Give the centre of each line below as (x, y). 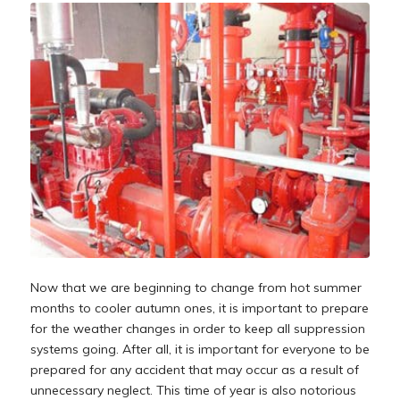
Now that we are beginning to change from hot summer (196, 288)
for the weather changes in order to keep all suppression (197, 329)
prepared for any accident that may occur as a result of (194, 370)
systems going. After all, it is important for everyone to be (200, 350)
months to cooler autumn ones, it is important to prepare (199, 308)
